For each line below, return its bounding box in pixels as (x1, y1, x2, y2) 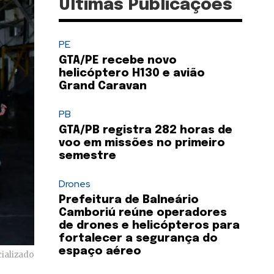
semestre (59, 150, 116, 162)
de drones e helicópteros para (59, 220, 240, 232)
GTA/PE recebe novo (59, 55, 177, 67)
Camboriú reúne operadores (59, 207, 227, 219)
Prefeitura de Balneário (59, 194, 199, 206)
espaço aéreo (59, 246, 141, 257)
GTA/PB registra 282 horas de (59, 125, 232, 136)
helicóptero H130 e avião (59, 68, 205, 80)
